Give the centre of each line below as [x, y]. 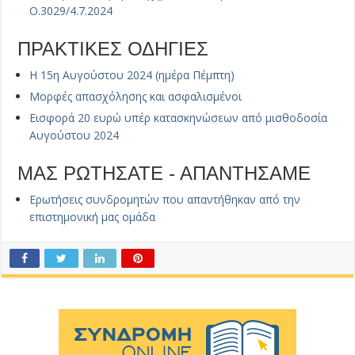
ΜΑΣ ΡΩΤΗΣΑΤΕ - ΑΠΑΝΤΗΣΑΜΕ [164, 174]
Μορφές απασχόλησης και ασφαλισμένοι [136, 97]
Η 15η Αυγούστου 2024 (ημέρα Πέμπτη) [132, 75]
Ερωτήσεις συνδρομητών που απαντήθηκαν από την [165, 200]
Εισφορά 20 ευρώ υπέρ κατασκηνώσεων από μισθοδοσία [179, 118]
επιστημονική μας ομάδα [93, 217]
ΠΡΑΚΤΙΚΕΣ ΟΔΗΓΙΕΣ [113, 49]
